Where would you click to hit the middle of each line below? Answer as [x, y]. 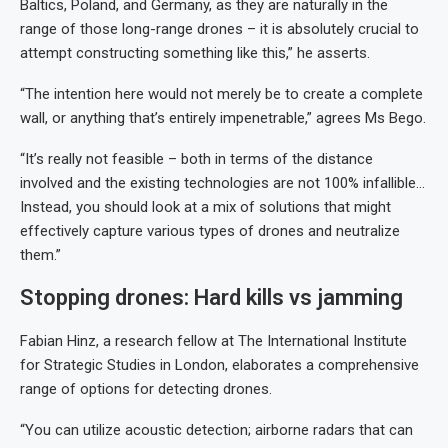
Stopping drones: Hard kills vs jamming [211, 297]
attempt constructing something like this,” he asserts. [195, 52]
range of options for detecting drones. [146, 388]
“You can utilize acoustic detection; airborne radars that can [216, 429]
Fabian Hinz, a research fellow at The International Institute [213, 340]
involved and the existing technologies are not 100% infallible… [222, 182]
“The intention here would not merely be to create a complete [221, 93]
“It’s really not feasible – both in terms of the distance [196, 158]
